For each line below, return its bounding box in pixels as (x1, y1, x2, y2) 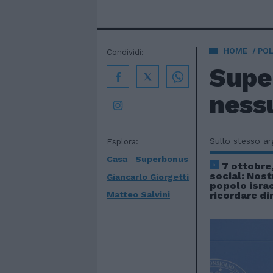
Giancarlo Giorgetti (107, 172, 189, 182)
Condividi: (107, 48, 144, 57)
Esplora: (107, 137, 138, 146)
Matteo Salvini (107, 190, 170, 199)
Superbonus (135, 154, 188, 164)
